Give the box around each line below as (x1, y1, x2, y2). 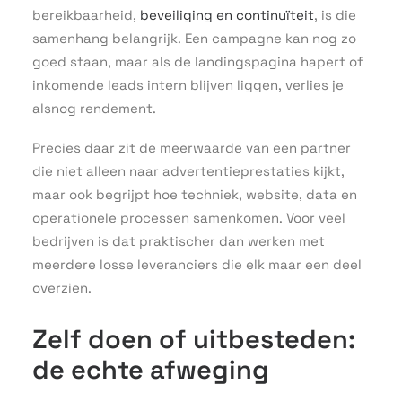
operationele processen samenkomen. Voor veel (32, 209, 345, 226)
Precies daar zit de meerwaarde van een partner (32, 139, 351, 156)
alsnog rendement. (32, 100, 156, 117)
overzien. (32, 279, 92, 296)
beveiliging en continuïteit (140, 6, 314, 23)
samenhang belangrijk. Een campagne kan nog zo (32, 30, 356, 47)
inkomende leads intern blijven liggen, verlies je (32, 76, 344, 93)
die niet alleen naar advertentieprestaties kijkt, (32, 162, 345, 179)
